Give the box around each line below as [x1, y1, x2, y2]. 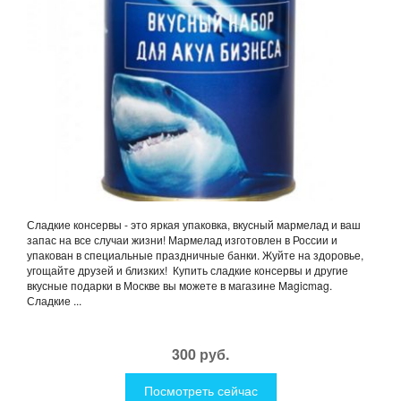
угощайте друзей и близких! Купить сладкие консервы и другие [27, 261, 348, 277]
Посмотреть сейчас [143, 380, 258, 399]
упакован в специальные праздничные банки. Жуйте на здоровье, [27, 246, 363, 262]
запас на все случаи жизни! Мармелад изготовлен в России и [27, 231, 337, 247]
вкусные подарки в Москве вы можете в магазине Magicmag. [27, 277, 332, 293]
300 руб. [172, 343, 229, 364]
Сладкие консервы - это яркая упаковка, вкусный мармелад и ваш [27, 216, 361, 232]
